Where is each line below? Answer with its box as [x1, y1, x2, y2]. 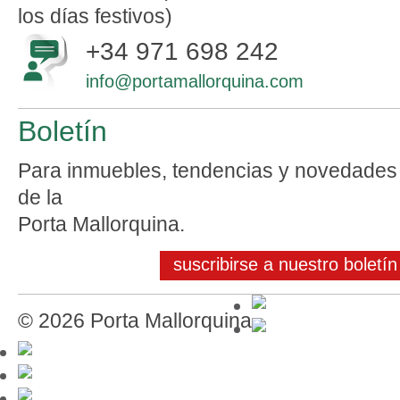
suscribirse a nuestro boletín [173, 254, 397, 274]
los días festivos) [18, 4, 172, 28]
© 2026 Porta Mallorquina [18, 309, 252, 332]
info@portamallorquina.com [86, 71, 304, 91]
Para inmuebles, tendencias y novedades [18, 159, 397, 182]
